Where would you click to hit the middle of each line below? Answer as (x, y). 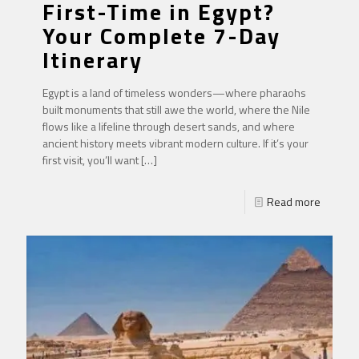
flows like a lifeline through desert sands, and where (169, 126)
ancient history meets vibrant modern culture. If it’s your (175, 143)
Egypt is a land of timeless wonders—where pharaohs (174, 92)
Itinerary (93, 59)
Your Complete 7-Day (161, 35)
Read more (294, 201)
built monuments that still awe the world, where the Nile (176, 109)
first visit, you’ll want (91, 159)
